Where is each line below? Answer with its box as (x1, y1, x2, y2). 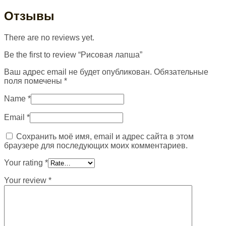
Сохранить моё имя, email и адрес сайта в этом (16, 132, 194, 141)
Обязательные (154, 68, 208, 77)
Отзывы (4, 9, 54, 23)
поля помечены (4, 77, 64, 86)
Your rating (4, 158, 45, 167)
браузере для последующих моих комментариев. (4, 141, 188, 150)
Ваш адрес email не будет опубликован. (4, 68, 152, 77)
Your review (4, 176, 48, 185)
